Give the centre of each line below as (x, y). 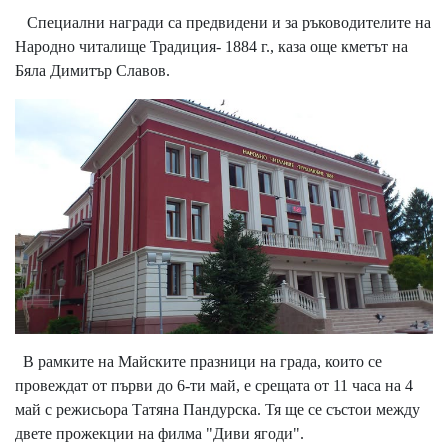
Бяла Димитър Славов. (92, 70)
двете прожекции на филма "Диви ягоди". (159, 433)
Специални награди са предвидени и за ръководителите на (223, 22)
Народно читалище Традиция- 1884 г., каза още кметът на (211, 46)
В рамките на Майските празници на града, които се (198, 361)
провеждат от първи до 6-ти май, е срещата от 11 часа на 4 (214, 385)
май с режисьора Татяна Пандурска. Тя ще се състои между (217, 409)
